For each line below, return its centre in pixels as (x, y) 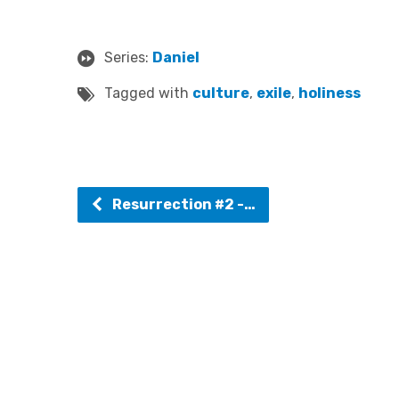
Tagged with (148, 93)
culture (221, 93)
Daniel (176, 57)
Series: (128, 57)
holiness (330, 93)
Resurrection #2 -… (183, 204)
